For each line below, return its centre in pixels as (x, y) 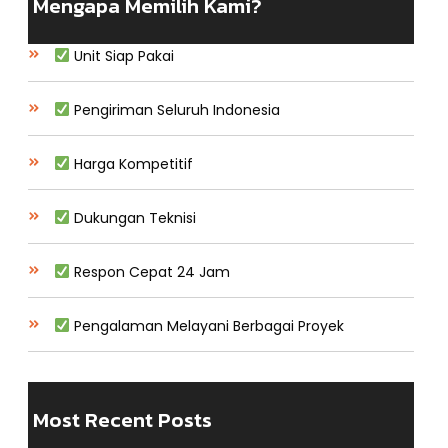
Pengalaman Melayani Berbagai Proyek (206, 325)
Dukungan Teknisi (132, 217)
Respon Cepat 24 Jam (149, 271)
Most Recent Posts (122, 420)
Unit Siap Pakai (121, 55)
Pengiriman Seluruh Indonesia (174, 109)
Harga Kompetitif (131, 163)
